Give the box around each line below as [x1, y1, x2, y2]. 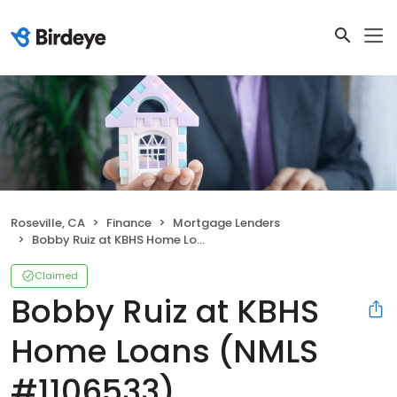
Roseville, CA [11, 214, 85, 232]
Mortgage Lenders [173, 214, 280, 232]
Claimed [35, 269, 78, 284]
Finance [106, 214, 152, 232]
